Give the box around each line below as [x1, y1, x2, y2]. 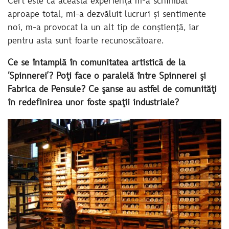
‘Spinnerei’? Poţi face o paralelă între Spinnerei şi [8, 72, 206, 82]
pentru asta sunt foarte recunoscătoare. [8, 36, 164, 46]
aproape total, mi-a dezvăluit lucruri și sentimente [8, 10, 206, 19]
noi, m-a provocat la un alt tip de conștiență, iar [8, 23, 199, 33]
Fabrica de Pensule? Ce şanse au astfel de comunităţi [8, 85, 217, 95]
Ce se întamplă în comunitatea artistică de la [8, 59, 186, 68]
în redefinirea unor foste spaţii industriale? [8, 99, 182, 108]
